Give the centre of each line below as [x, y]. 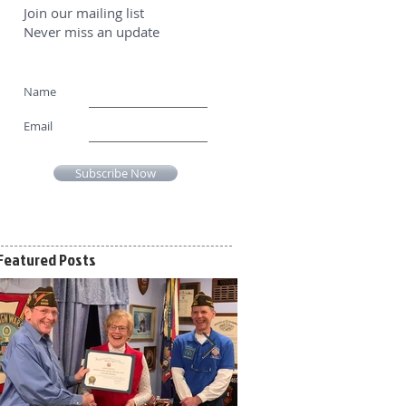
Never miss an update [92, 32]
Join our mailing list [84, 13]
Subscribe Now [116, 173]
